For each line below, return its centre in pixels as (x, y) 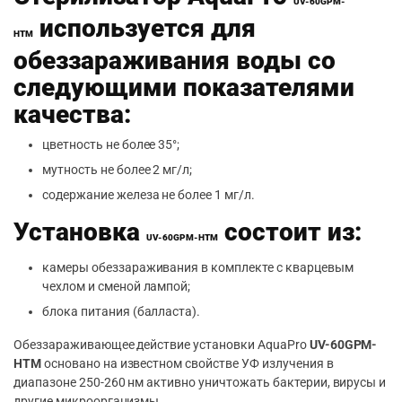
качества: (72, 114)
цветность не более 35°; (111, 144)
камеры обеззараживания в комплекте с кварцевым (198, 267)
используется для (144, 28)
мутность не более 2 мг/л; (118, 169)
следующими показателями (184, 87)
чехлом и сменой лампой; (117, 286)
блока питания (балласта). (122, 311)
